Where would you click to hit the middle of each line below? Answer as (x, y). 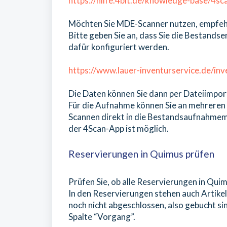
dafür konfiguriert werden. (119, 47)
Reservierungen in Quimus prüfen (141, 154)
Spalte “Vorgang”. (102, 216)
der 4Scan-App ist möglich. (119, 128)
